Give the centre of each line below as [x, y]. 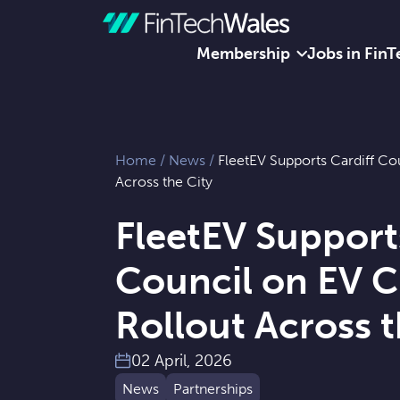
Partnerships [213, 389]
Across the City [164, 182]
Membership [243, 53]
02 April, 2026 [182, 361]
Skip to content [118, 61]
